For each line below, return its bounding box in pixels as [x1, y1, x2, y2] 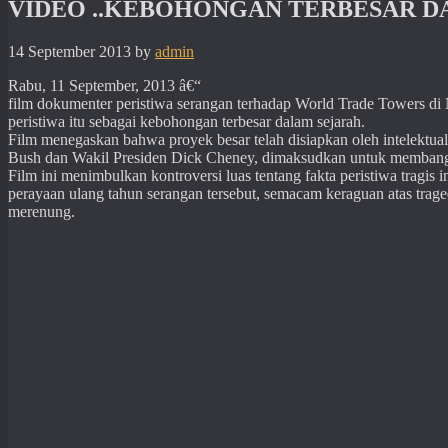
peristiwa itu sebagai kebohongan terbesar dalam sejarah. [8, 113, 365, 131]
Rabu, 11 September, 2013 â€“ [8, 77, 201, 95]
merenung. [8, 203, 75, 221]
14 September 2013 [8, 43, 131, 61]
